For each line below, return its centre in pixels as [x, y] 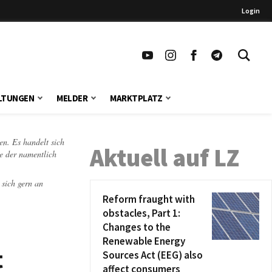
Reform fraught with [149, 199]
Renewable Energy [144, 241]
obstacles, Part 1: [141, 213]
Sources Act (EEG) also [153, 255]
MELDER [72, 98]
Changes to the [137, 227]
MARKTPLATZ [136, 98]
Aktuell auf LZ [165, 158]
